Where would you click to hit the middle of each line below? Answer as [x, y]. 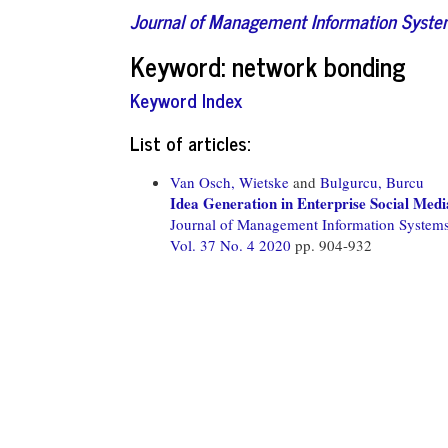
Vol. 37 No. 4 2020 [232, 244]
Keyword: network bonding [268, 65]
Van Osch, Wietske [229, 181]
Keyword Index [186, 99]
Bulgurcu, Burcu [372, 181]
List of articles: [190, 142]
